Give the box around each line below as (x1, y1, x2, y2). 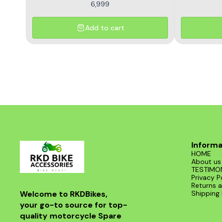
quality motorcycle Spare (20, 210, 123, 221)
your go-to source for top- (20, 199, 127, 210)
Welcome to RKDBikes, (20, 188, 110, 199)
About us (191, 157, 221, 166)
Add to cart (85, 23, 124, 32)
